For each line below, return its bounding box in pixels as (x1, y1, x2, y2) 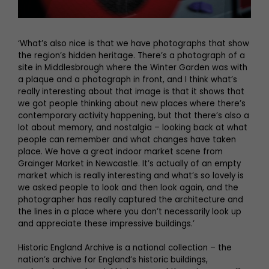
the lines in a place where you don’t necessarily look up (18, 205, 241, 217)
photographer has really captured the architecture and (18, 193, 243, 205)
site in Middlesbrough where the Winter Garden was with (18, 61, 247, 73)
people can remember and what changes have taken (18, 133, 236, 145)
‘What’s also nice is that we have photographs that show (18, 37, 249, 49)
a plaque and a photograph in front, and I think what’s (18, 73, 237, 85)
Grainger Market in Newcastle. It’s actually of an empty (18, 157, 241, 169)
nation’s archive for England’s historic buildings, (18, 253, 208, 265)
